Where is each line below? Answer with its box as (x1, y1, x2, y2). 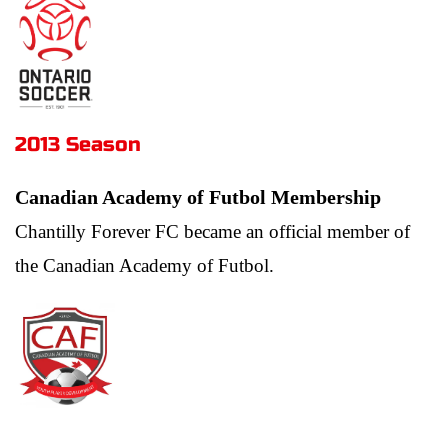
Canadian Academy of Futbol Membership (15, 186, 381, 209)
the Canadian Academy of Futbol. (15, 255, 274, 277)
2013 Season (15, 132, 147, 158)
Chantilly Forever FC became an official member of (15, 221, 410, 243)
